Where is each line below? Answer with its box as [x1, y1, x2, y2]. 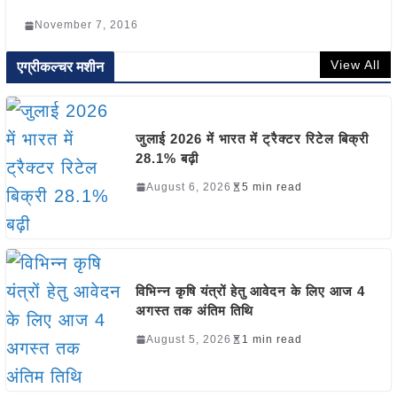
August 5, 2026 [145, 332, 231, 346]
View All [331, 58, 381, 72]
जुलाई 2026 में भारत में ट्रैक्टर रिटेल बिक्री [135, 130, 369, 146]
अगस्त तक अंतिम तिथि [135, 302, 253, 318]
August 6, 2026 [145, 180, 231, 193]
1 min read [241, 332, 302, 346]
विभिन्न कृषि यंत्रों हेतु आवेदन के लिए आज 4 [135, 283, 365, 299]
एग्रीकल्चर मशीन [16, 59, 105, 74]
